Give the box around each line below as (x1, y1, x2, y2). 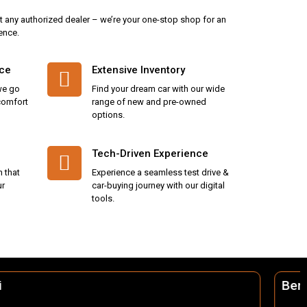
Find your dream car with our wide (92, 84, 225, 95)
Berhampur (13, 278, 77, 294)
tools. (92, 193, 114, 204)
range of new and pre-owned (92, 97, 206, 108)
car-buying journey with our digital (92, 180, 225, 191)
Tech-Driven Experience (92, 147, 208, 160)
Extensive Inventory (92, 64, 185, 77)
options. (92, 110, 125, 121)
